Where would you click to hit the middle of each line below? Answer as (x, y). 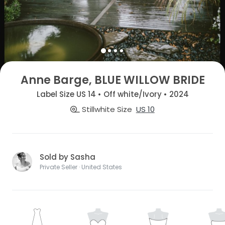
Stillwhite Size (106, 109)
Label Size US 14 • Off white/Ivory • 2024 (113, 94)
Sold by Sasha (68, 157)
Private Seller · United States (81, 167)
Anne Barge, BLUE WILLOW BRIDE (113, 80)
